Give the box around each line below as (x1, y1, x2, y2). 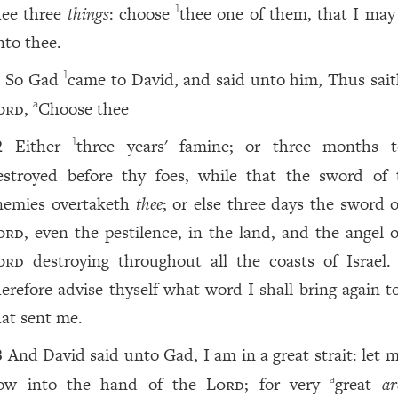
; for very (244, 372, 330, 396)
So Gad (4, 68, 64, 92)
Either (14, 134, 73, 158)
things (67, 2, 109, 26)
